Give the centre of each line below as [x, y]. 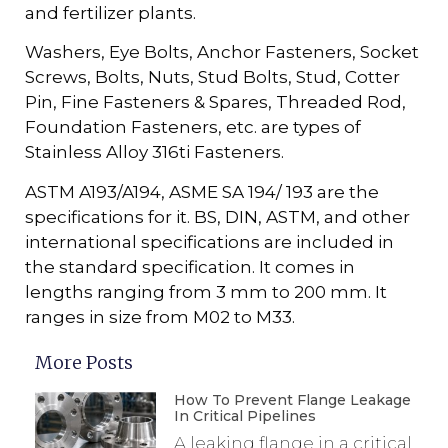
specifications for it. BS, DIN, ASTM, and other [217, 216]
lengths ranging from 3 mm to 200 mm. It [206, 291]
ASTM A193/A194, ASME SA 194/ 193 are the [202, 191]
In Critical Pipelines [244, 415]
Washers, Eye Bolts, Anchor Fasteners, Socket [222, 52]
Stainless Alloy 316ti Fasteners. [154, 152]
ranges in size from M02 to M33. [160, 316]
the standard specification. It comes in [190, 266]
